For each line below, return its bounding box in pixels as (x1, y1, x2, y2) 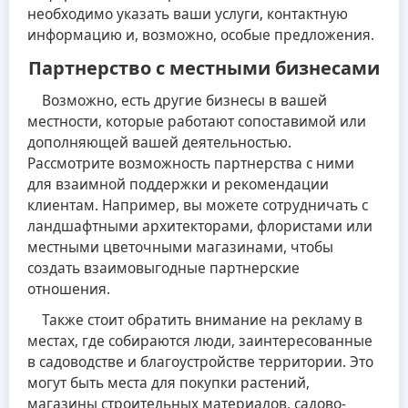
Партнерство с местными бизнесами (28, 55, 380, 80)
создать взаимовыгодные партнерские (27, 258, 300, 279)
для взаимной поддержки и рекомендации (27, 174, 329, 195)
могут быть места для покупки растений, (27, 372, 310, 393)
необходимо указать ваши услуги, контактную (27, 4, 348, 24)
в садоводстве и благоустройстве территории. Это (27, 351, 373, 372)
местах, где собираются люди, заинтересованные (27, 330, 372, 351)
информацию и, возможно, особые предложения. (27, 25, 374, 45)
